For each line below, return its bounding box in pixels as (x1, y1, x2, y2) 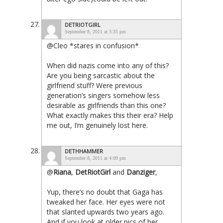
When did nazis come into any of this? (47, 61, 169, 71)
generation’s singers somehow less (47, 91, 160, 101)
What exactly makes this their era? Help (47, 111, 173, 120)
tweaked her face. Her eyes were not (47, 197, 165, 207)
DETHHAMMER (65, 147, 103, 155)
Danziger (126, 167, 155, 177)
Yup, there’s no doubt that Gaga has (47, 187, 163, 197)
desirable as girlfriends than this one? (47, 101, 166, 111)
